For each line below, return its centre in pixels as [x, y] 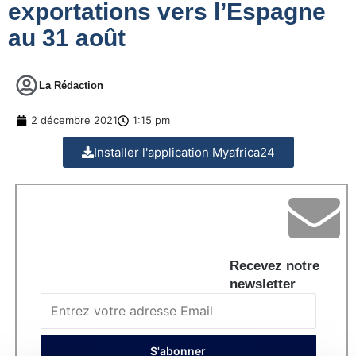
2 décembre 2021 [74, 120]
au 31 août [67, 38]
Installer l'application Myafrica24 [184, 153]
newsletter [263, 284]
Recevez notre [275, 266]
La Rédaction [71, 86]
